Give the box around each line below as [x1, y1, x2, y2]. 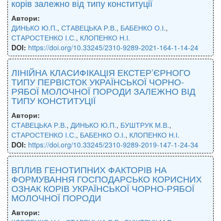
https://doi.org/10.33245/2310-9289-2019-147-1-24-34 [28, 139, 198, 149]
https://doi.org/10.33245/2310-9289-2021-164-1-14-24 [28, 42, 198, 52]
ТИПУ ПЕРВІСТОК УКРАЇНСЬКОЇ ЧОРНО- [11, 74, 184, 88]
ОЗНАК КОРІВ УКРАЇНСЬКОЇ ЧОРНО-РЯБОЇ [11, 181, 194, 194]
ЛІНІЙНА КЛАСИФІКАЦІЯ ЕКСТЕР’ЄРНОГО [11, 65, 190, 78]
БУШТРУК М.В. [120, 119, 169, 130]
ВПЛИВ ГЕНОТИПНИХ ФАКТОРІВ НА [11, 162, 167, 176]
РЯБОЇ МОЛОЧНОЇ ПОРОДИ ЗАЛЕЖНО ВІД [11, 84, 195, 97]
